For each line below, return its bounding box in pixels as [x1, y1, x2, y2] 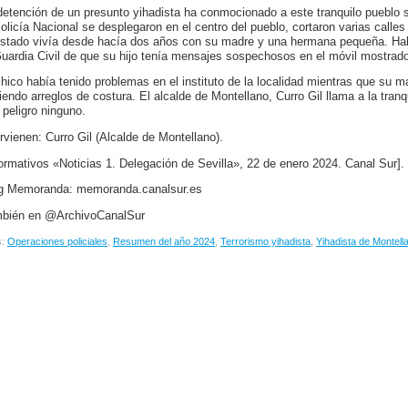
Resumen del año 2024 [113, 236, 215, 248]
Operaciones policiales [7, 236, 107, 248]
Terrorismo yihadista [220, 236, 311, 248]
